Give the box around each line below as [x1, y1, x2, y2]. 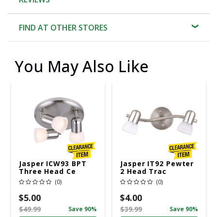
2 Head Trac [120, 166, 167, 176]
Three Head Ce [19, 166, 76, 176]
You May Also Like [15, 55, 149, 77]
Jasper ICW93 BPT [19, 158, 87, 168]
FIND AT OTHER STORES [19, 22, 108, 33]
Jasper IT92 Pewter [120, 158, 194, 168]
